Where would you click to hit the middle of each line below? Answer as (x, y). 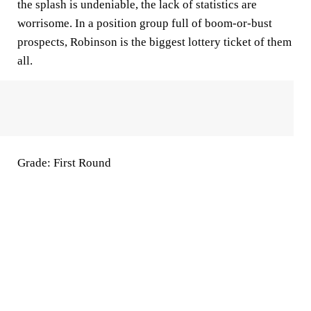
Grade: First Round (64, 162)
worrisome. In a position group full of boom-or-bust (145, 23)
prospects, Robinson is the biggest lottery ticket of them (154, 42)
